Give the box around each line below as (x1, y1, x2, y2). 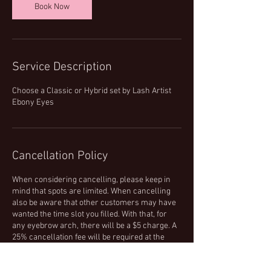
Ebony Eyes (12, 97, 54, 108)
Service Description (12, 60, 112, 74)
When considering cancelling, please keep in (12, 175, 171, 185)
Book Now (34, 2, 70, 12)
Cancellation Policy (12, 149, 108, 163)
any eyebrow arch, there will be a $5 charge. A (12, 221, 177, 231)
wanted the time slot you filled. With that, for (12, 209, 167, 220)
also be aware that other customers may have (12, 198, 176, 208)
